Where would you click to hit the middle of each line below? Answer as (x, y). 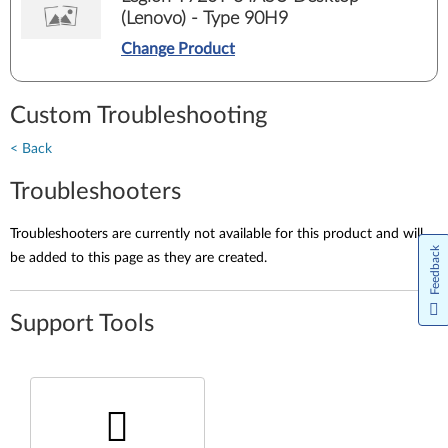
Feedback (435, 270)
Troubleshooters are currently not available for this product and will (216, 234)
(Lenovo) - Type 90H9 (204, 18)
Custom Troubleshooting (138, 116)
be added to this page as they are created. (138, 258)
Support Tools (82, 324)
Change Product (178, 48)
